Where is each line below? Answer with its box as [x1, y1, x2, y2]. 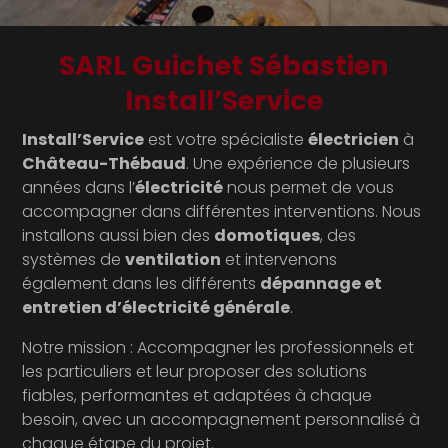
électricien [308, 128, 400, 152]
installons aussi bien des [22, 224, 215, 248]
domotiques [214, 224, 321, 248]
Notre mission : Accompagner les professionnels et [22, 336, 415, 360]
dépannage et [260, 272, 383, 296]
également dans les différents [22, 272, 261, 296]
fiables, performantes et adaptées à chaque [22, 384, 373, 408]
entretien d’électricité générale [22, 296, 291, 320]
